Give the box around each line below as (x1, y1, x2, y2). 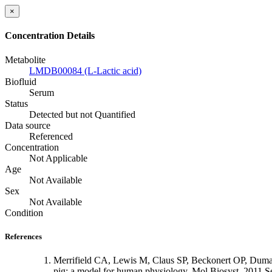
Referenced (29, 131, 73, 141)
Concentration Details (5, 30, 95, 41)
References (5, 231, 42, 241)
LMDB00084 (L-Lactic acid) (29, 65, 141, 76)
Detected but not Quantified (29, 109, 135, 120)
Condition (5, 207, 43, 218)
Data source (5, 120, 50, 131)
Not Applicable (29, 152, 87, 163)
